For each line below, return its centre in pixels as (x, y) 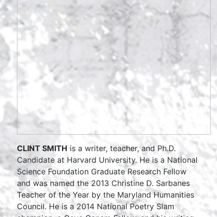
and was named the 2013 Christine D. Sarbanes (103, 183)
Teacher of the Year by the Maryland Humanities (106, 195)
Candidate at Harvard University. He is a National (107, 160)
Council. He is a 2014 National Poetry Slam (96, 206)
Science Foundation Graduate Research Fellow (102, 171)
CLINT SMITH (42, 148)
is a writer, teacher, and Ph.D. (122, 148)
